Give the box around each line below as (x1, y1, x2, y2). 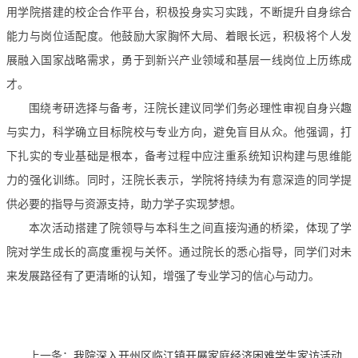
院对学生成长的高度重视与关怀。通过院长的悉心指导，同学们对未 (6, 245, 352, 258)
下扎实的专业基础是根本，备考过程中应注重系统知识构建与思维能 (6, 149, 352, 162)
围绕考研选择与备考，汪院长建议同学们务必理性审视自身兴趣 (29, 101, 352, 114)
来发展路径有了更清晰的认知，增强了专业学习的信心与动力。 (6, 269, 320, 282)
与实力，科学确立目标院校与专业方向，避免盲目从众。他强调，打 (6, 125, 352, 138)
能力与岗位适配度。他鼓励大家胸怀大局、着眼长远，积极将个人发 (6, 30, 352, 42)
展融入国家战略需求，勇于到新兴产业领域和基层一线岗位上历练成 (6, 54, 352, 66)
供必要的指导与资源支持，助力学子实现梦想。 (6, 197, 241, 210)
